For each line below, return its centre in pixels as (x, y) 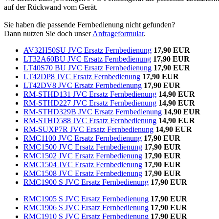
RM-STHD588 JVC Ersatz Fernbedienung (90, 120)
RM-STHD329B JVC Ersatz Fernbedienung (93, 111)
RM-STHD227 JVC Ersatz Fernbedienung (90, 103)
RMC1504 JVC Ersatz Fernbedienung (83, 164)
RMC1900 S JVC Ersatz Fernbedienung (86, 182)
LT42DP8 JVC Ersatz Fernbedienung (82, 76)
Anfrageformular (118, 33)
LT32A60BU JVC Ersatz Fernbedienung (87, 59)
